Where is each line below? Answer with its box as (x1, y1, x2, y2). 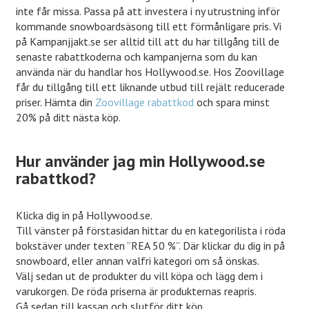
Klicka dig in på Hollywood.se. (16, 208, 153, 223)
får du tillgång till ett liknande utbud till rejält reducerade (16, 80, 286, 94)
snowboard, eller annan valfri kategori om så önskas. (16, 254, 260, 268)
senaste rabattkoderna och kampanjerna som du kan (16, 50, 258, 64)
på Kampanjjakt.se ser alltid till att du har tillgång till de (16, 34, 280, 49)
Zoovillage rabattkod (95, 95, 195, 110)
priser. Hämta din (16, 95, 96, 110)
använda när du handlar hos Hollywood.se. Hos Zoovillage (16, 65, 285, 79)
